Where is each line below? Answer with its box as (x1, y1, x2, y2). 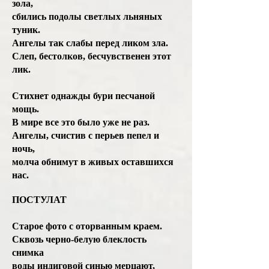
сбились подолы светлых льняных (12, 11, 162, 22)
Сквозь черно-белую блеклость (12, 234, 147, 244)
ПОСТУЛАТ (12, 195, 69, 205)
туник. (12, 25, 43, 35)
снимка (12, 247, 44, 258)
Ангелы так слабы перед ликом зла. (12, 38, 171, 48)
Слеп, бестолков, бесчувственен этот (12, 51, 171, 61)
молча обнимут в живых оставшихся (12, 157, 174, 167)
